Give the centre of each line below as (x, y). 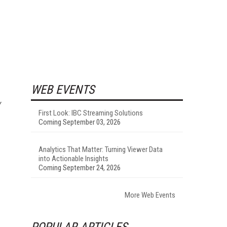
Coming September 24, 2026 (80, 167)
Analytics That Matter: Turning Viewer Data (101, 149)
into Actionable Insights (73, 158)
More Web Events (150, 195)
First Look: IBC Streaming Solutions (91, 113)
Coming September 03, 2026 (80, 122)
